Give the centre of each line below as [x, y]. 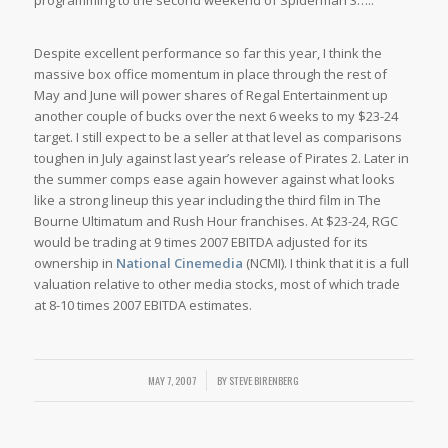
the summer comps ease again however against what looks [214, 179]
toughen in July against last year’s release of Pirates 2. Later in [221, 158]
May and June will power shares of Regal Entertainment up [210, 95]
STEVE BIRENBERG [264, 380]
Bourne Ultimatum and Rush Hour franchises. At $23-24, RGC [215, 221]
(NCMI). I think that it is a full [325, 263]
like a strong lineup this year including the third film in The [207, 200]
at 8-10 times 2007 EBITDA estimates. [142, 305]
